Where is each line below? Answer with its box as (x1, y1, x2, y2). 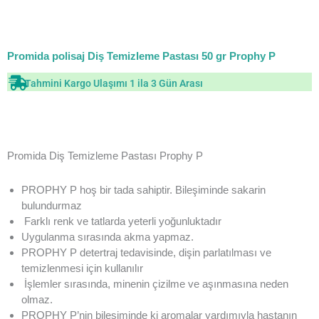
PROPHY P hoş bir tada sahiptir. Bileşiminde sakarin (21, 183, 266, 196)
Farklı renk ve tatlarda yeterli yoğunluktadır (21, 214, 221, 227)
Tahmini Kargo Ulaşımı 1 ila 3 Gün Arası (25, 78, 203, 90)
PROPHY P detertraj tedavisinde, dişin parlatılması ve (21, 246, 271, 258)
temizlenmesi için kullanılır (21, 261, 143, 274)
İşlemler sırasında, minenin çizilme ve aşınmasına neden (21, 277, 288, 290)
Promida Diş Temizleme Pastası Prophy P (7, 149, 203, 162)
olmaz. (21, 293, 53, 305)
